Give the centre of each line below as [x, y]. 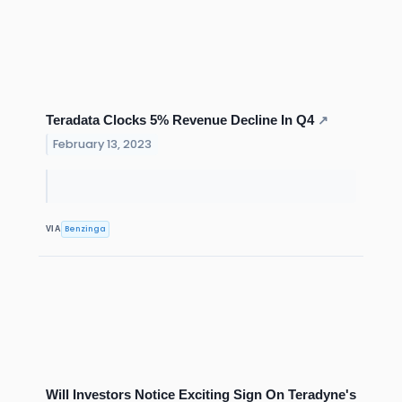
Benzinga [86, 228]
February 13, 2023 [103, 144]
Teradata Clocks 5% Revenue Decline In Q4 [180, 120]
